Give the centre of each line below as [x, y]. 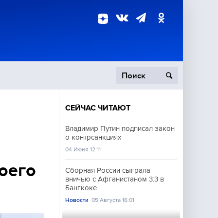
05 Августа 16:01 [113, 200]
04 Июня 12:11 [83, 149]
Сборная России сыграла [108, 170]
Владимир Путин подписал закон [120, 128]
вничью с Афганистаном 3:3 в [115, 179]
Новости [77, 200]
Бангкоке [81, 188]
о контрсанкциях [93, 137]
